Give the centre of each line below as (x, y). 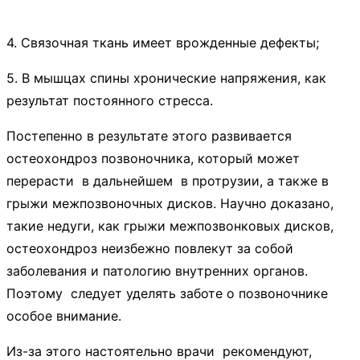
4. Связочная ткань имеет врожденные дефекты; (163, 43)
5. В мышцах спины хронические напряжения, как (168, 78)
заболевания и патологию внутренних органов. (157, 271)
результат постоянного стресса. (110, 101)
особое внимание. (64, 316)
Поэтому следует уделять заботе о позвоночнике (167, 294)
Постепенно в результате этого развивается (153, 136)
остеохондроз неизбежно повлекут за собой (150, 249)
